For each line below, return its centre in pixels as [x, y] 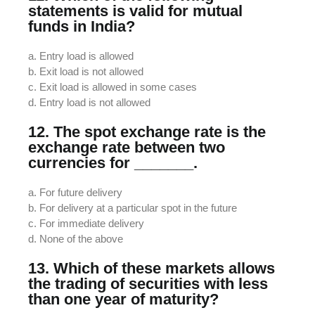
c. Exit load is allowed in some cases [112, 86]
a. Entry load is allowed [81, 56]
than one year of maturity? [123, 299]
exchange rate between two [127, 147]
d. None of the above [76, 238]
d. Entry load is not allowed [89, 102]
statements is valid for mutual [135, 11]
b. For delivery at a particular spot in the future [133, 207]
